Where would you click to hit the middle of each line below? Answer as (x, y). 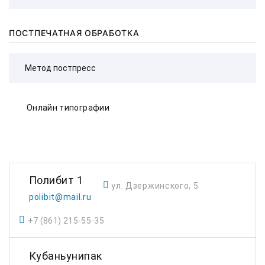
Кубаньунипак (66, 256)
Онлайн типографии (68, 108)
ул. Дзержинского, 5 (155, 186)
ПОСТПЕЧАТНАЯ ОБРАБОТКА (74, 33)
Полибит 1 (56, 180)
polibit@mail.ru (60, 197)
